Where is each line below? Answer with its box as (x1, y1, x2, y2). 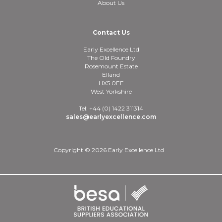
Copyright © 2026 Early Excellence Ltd (53, 146, 164, 154)
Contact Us (92, 29, 130, 36)
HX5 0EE (98, 79, 124, 87)
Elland (102, 71, 120, 78)
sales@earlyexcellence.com (66, 113, 156, 120)
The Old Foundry (87, 54, 135, 61)
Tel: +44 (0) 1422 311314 (79, 105, 143, 112)
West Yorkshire (90, 88, 132, 95)
